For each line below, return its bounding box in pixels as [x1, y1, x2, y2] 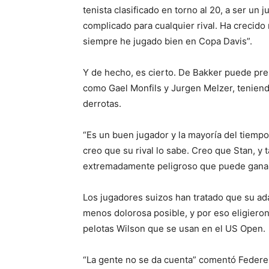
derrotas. [83, 98, 121, 109]
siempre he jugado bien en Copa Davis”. [83, 35, 252, 47]
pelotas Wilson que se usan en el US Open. [83, 223, 265, 234]
